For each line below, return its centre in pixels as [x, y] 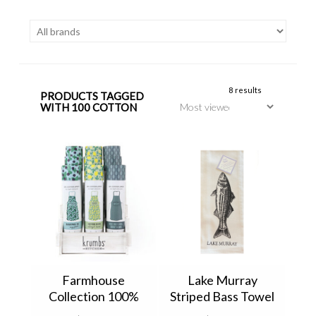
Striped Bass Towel [223, 297]
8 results [245, 90]
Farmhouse [94, 280]
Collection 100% [93, 297]
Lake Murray [222, 280]
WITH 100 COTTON [88, 108]
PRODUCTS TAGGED [92, 96]
